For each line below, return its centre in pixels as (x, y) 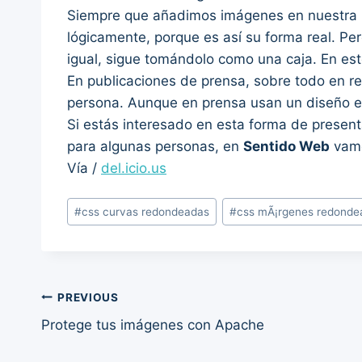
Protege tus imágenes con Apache (153, 325)
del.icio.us (134, 168)
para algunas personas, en (155, 146)
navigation (98, 336)
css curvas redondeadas (146, 211)
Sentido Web (286, 146)
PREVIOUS (88, 297)
